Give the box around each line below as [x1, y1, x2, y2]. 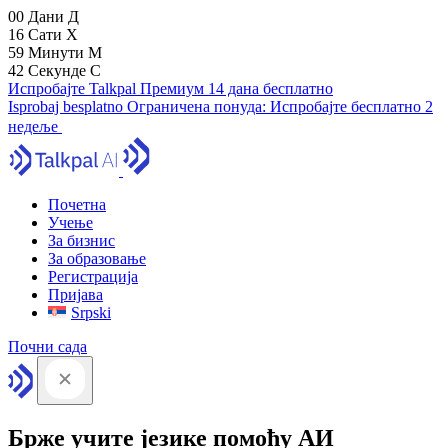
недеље [8, 118, 58, 135]
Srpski [71, 304, 111, 321]
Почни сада [8, 338, 87, 355]
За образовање [48, 250, 146, 267]
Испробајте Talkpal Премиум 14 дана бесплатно [8, 80, 333, 97]
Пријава [48, 286, 103, 303]
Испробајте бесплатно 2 [270, 98, 433, 115]
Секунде [28, 62, 90, 79]
